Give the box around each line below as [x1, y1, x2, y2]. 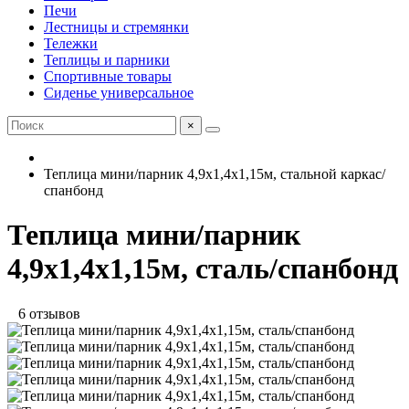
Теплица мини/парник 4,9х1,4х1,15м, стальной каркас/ [44, 166, 385, 182]
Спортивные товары [44, 68, 172, 84]
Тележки [44, 36, 98, 51]
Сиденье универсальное [44, 85, 194, 100]
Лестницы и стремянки [44, 19, 189, 35]
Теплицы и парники [44, 52, 170, 68]
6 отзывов [7, 305, 80, 321]
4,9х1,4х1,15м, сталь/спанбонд [7, 252, 398, 286]
